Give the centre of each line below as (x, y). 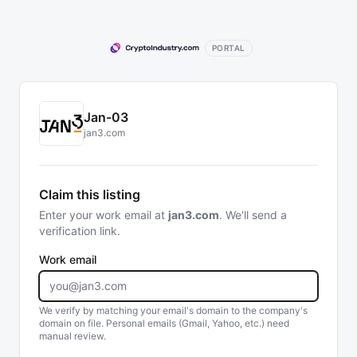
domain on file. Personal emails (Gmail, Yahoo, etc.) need (164, 323)
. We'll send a (253, 215)
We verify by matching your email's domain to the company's (173, 310)
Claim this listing (90, 194)
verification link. (80, 231)
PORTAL (228, 47)
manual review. (73, 336)
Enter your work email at (104, 215)
